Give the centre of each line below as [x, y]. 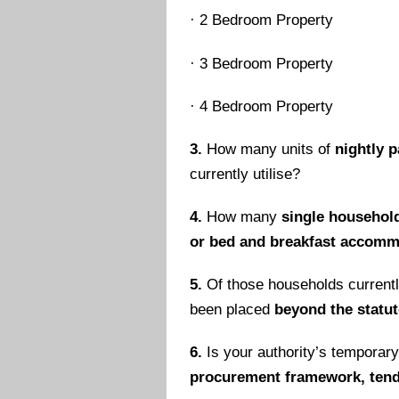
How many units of [269, 149]
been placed [232, 310]
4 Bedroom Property [267, 106]
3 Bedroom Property [267, 63]
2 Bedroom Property [267, 20]
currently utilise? [245, 174]
